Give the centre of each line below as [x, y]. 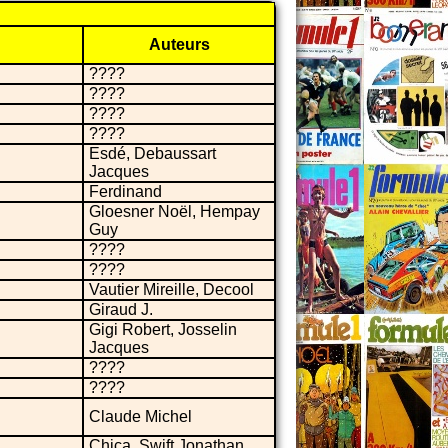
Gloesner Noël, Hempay [174, 212]
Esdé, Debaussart [152, 154]
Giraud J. [121, 310]
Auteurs [179, 45]
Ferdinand [125, 192]
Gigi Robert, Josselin [163, 330]
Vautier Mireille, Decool [171, 290]
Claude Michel [140, 417]
